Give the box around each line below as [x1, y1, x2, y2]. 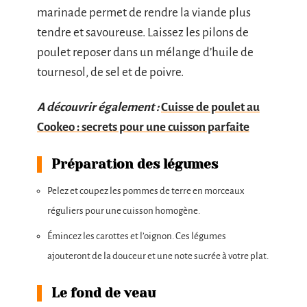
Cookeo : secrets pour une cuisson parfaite [37, 121, 249, 134]
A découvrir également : [37, 101, 159, 114]
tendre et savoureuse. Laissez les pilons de [37, 25, 249, 39]
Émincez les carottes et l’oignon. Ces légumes [47, 230, 226, 241]
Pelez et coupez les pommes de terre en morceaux [47, 186, 245, 196]
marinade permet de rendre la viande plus [37, 5, 251, 19]
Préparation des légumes [51, 157, 218, 172]
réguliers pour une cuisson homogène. [47, 206, 200, 216]
